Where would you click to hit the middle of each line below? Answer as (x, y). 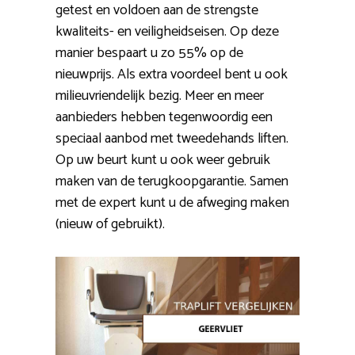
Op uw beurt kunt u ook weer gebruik (163, 160)
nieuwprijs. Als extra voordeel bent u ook (172, 74)
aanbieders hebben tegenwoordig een (164, 117)
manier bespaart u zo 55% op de (149, 53)
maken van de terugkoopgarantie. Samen (172, 181)
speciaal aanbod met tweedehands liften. (172, 138)
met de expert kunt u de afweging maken (172, 202)
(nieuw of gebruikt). (110, 224)
